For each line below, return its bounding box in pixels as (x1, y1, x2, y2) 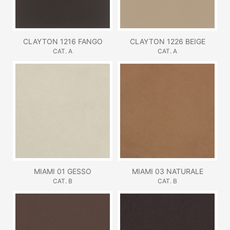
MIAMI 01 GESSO (34, 166, 91, 176)
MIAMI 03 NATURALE (131, 166, 203, 176)
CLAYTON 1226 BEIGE (129, 36, 205, 46)
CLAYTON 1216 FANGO (23, 36, 103, 46)
